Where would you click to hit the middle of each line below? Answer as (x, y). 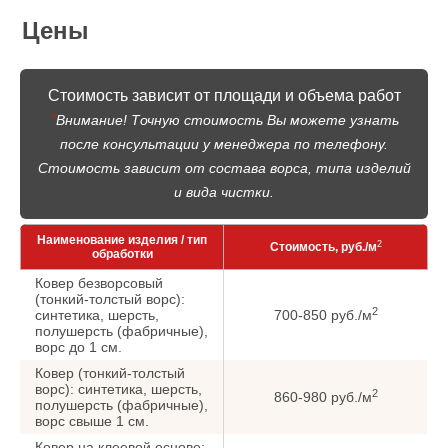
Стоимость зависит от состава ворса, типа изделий (224, 168)
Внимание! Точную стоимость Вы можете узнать (227, 120)
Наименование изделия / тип (122, 240)
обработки (122, 254)
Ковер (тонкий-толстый (110, 373)
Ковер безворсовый (99, 283)
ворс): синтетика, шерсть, (118, 389)
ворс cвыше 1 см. (92, 421)
